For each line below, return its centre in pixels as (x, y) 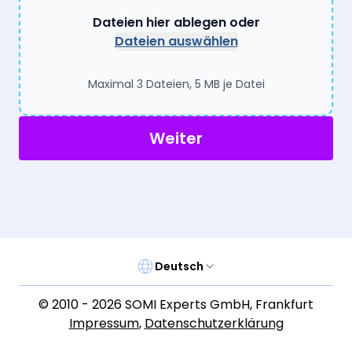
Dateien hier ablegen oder (176, 22)
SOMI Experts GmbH (186, 304)
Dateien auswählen (176, 41)
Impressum (104, 323)
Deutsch (179, 266)
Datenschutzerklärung (214, 323)
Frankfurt (284, 304)
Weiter (176, 138)
